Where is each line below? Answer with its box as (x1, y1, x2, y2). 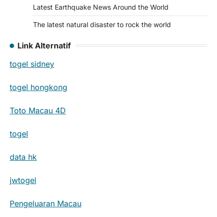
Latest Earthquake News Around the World (33, 2, 169, 11)
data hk (10, 152, 37, 162)
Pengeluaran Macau (10, 198, 81, 208)
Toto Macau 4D (10, 105, 66, 115)
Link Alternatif (17, 40, 71, 50)
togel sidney (10, 59, 54, 69)
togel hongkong (10, 82, 67, 92)
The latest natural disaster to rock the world (33, 20, 171, 29)
